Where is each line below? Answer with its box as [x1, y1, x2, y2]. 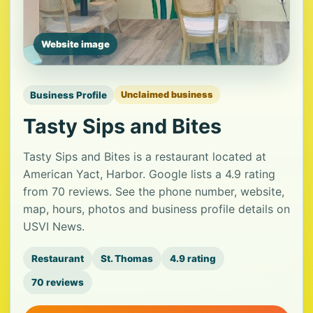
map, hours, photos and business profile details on [23, 201, 290, 216]
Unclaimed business [121, 89, 213, 101]
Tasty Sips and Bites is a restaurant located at [23, 149, 266, 163]
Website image [41, 38, 110, 50]
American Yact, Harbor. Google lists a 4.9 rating [23, 166, 275, 181]
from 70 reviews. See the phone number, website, [23, 184, 284, 198]
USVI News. [23, 219, 85, 233]
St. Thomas [101, 252, 153, 264]
